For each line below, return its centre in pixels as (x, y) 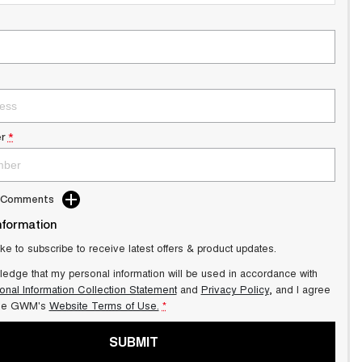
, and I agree (299, 289)
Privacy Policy (235, 289)
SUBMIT (134, 342)
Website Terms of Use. (104, 305)
